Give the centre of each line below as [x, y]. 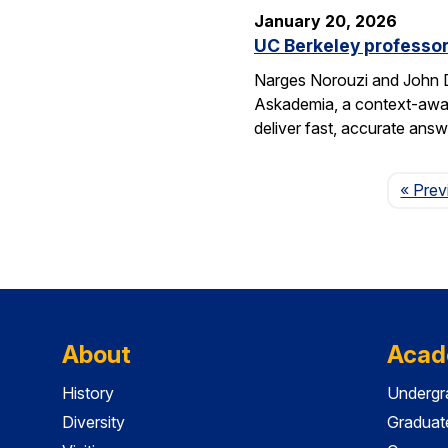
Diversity [93, 421]
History [88, 393]
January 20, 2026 [325, 20]
